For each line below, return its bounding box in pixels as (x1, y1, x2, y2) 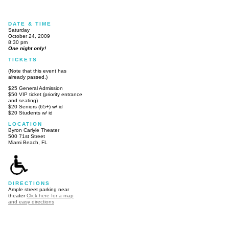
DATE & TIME (8, 21, 52, 27)
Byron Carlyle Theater (8, 127, 59, 133)
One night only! (8, 45, 46, 51)
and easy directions (8, 199, 54, 204)
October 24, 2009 (8, 33, 50, 39)
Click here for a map (27, 193, 74, 198)
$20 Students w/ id (8, 110, 53, 116)
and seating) (8, 98, 38, 103)
